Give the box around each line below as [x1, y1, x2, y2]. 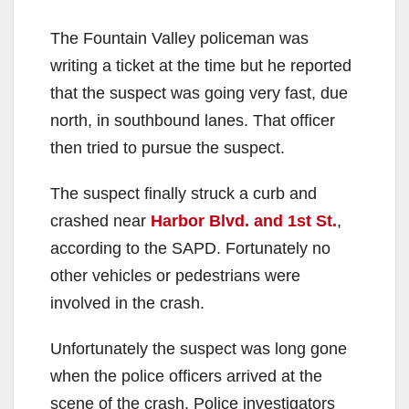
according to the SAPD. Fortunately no [50, 238, 330, 257]
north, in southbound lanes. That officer [50, 110, 335, 130]
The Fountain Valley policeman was [50, 28, 309, 47]
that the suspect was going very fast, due [50, 83, 348, 102]
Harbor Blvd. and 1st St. [151, 211, 337, 230]
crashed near [50, 211, 151, 230]
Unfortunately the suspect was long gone [50, 339, 347, 358]
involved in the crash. [50, 293, 204, 312]
